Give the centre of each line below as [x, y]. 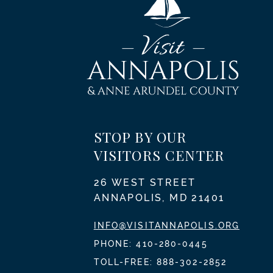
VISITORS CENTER [159, 155]
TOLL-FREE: [125, 262]
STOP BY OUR [140, 137]
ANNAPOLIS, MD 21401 [159, 198]
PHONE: [115, 244]
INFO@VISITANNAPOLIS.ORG [167, 226]
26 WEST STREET [145, 183]
